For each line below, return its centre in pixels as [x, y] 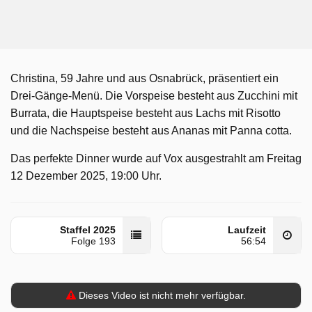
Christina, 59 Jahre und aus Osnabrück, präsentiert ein [145, 78]
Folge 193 [93, 241]
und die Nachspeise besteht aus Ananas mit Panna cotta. [151, 131]
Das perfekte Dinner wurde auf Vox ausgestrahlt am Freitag [156, 158]
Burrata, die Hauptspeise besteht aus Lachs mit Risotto [146, 113]
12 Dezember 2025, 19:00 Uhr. [86, 176]
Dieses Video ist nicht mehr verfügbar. [161, 295]
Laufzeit [247, 230]
